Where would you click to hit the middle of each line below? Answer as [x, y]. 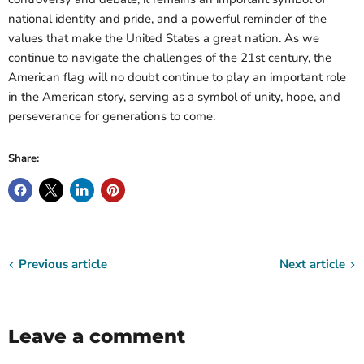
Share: [24, 159]
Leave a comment [97, 337]
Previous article [63, 264]
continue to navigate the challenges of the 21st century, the [170, 58]
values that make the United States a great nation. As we [164, 39]
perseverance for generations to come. [112, 117]
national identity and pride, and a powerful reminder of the [167, 19]
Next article [312, 264]
